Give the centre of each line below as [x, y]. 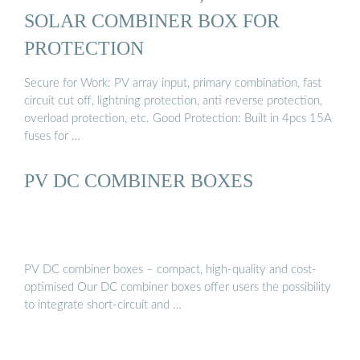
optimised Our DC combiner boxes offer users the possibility [178, 288]
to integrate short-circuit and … [103, 305]
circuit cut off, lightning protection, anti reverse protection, [173, 100]
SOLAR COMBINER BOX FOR [152, 21]
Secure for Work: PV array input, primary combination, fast [173, 83]
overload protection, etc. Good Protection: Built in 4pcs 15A [178, 118]
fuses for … [52, 136]
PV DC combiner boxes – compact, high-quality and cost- [170, 270]
